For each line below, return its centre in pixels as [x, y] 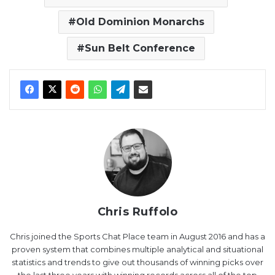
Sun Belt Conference [140, 48]
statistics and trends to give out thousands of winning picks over [137, 262]
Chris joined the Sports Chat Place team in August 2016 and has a [137, 236]
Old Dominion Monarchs [140, 21]
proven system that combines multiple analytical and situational [137, 249]
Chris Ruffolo [137, 211]
